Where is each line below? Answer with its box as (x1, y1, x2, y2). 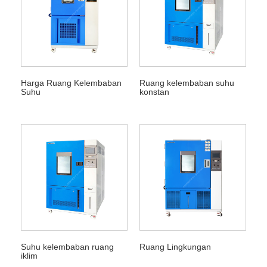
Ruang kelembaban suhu (139, 77, 234, 88)
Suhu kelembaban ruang (20, 241, 114, 252)
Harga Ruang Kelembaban (20, 77, 122, 88)
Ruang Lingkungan (139, 241, 211, 252)
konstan (139, 86, 169, 97)
